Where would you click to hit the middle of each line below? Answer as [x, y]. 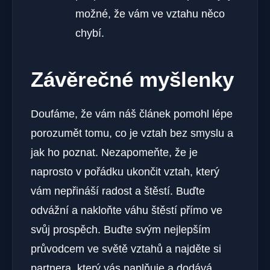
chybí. [90, 33]
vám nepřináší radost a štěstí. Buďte [118, 191]
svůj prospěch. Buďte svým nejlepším [121, 229]
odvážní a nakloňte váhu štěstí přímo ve [127, 210]
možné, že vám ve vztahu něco [150, 14]
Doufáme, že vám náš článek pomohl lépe [132, 114]
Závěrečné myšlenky [132, 79]
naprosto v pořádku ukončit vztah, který [125, 171]
